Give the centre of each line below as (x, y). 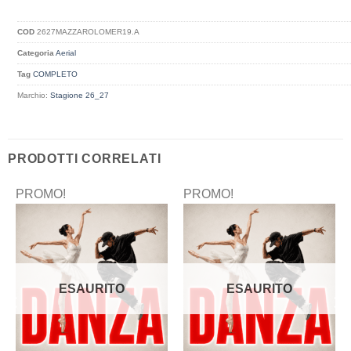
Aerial (66, 52)
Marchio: (34, 95)
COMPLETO (56, 74)
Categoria (36, 52)
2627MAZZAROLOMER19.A (89, 31)
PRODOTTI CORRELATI (85, 159)
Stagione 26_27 (80, 95)
